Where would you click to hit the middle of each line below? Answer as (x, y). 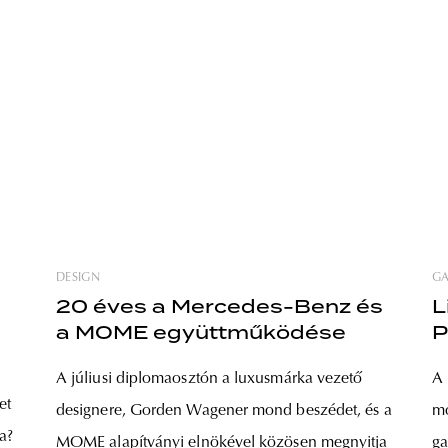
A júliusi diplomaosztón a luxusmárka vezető (209, 379)
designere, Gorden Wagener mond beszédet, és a (224, 411)
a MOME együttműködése (201, 333)
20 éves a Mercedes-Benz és (219, 307)
